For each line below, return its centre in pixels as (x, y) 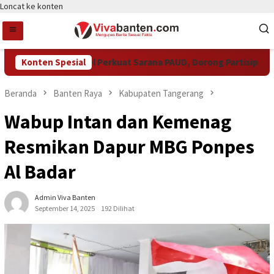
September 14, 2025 (65, 209)
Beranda (20, 93)
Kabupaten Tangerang (161, 93)
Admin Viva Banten (65, 198)
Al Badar (40, 172)
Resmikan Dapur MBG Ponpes (129, 147)
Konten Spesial (54, 62)
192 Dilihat (118, 209)
